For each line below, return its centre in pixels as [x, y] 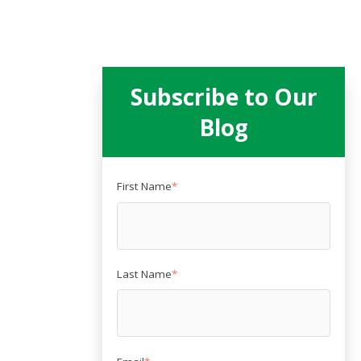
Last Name [145, 274]
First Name [145, 187]
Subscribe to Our [224, 97]
